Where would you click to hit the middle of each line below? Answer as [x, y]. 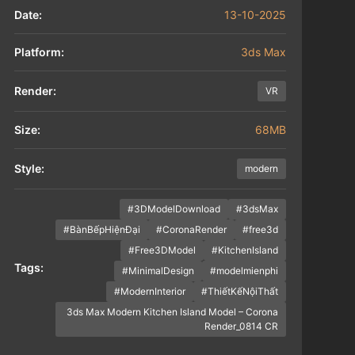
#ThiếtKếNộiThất [239, 292]
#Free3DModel [162, 250]
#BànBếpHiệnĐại [101, 230]
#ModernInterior [149, 292]
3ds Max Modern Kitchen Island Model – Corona [172, 312]
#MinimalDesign [158, 271]
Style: [29, 169]
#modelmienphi [244, 271]
